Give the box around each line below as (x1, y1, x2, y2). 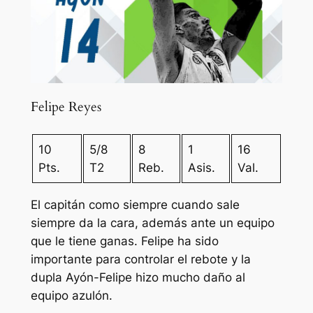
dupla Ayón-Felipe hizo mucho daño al (30, 270, 245, 285)
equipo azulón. (30, 289, 112, 303)
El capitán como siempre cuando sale (30, 198, 240, 212)
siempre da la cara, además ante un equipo (30, 216, 275, 231)
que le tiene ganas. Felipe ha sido (30, 234, 219, 249)
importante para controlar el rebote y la (30, 252, 251, 267)
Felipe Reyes (30, 98, 101, 116)
